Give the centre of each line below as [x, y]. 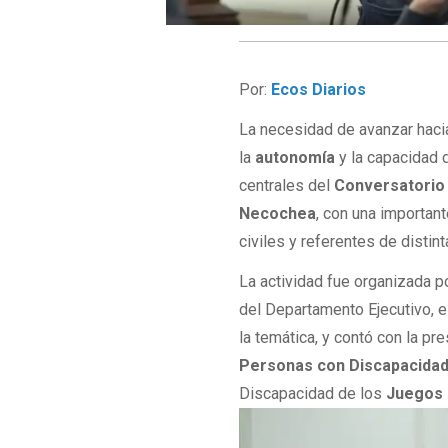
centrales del [287, 186]
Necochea [278, 214]
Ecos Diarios [319, 89]
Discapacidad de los [313, 394]
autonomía [295, 158]
